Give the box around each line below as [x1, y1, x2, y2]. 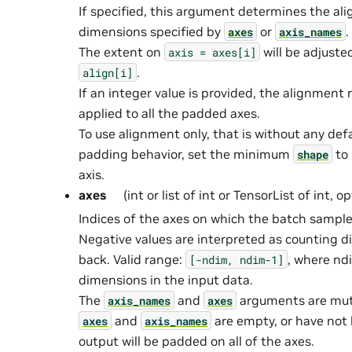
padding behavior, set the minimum [79, 145, 293, 162]
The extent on [79, 43, 164, 60]
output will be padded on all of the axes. [79, 332, 314, 349]
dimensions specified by [79, 23, 224, 39]
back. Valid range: [79, 251, 185, 267]
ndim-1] [240, 251, 284, 267]
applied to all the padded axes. [79, 104, 260, 121]
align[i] [82, 64, 133, 80]
